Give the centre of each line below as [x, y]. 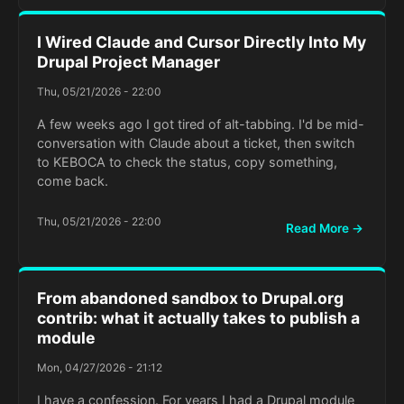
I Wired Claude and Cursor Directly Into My [202, 42]
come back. [73, 181]
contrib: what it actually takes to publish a [198, 318]
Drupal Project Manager [129, 62]
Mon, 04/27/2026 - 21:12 [100, 368]
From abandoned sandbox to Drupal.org [190, 298]
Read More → [325, 228]
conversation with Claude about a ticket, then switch [196, 143]
